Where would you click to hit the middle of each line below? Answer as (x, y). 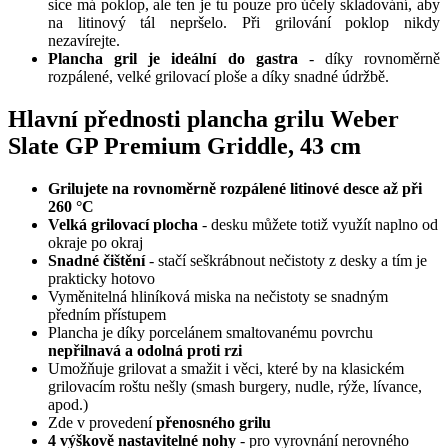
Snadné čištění (96, 260)
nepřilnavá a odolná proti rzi (145, 350)
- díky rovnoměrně (368, 58)
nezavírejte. (84, 40)
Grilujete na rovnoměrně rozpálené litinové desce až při (235, 188)
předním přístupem (109, 314)
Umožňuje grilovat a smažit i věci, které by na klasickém (226, 368)
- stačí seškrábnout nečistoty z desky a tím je (286, 260)
